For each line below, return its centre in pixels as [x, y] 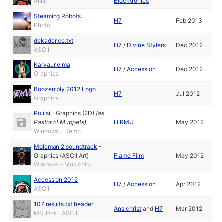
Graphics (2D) [75, 113]
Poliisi [42, 113]
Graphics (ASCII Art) [61, 156]
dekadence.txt [54, 41]
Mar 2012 [189, 209]
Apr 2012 [189, 184]
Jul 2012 [188, 94]
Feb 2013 [189, 21]
